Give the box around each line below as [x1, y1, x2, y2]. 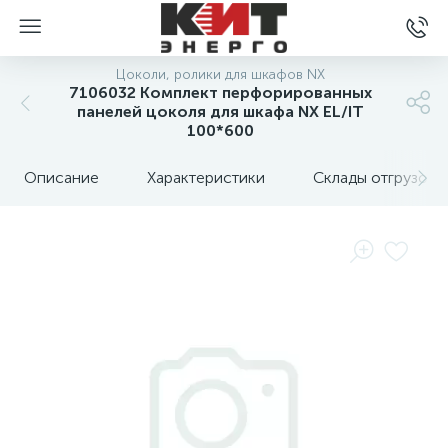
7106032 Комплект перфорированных [68, 83, 372, 102]
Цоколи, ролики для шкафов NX [115, 66, 325, 83]
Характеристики [147, 168, 265, 187]
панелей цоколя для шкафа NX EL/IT [76, 102, 364, 121]
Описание [24, 168, 99, 187]
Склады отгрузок [313, 168, 436, 187]
